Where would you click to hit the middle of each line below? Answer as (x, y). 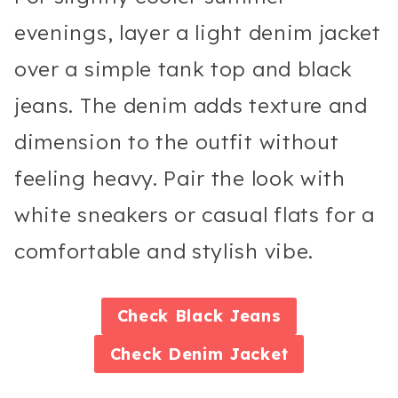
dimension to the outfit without (177, 142)
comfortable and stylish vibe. (164, 251)
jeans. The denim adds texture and (191, 106)
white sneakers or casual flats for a (195, 215)
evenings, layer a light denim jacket (198, 33)
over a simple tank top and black (184, 69)
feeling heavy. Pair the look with (180, 179)
